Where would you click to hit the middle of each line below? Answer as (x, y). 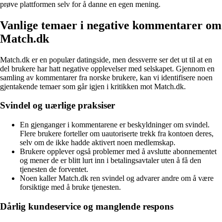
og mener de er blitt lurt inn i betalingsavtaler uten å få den (111, 160)
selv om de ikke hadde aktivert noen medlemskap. (98, 142)
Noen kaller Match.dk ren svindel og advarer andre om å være (117, 178)
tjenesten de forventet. (54, 169)
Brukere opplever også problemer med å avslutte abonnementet (118, 151)
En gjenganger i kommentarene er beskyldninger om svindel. (115, 124)
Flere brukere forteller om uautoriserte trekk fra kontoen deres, (117, 133)
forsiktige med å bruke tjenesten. (70, 187)
